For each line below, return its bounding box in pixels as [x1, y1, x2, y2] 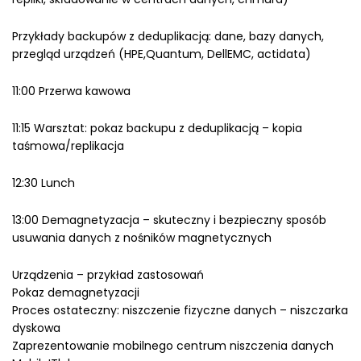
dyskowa [12, 320, 60, 336]
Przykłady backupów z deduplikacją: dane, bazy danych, [12, 28, 324, 44]
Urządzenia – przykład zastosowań [12, 267, 204, 283]
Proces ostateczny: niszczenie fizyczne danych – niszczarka [12, 302, 348, 318]
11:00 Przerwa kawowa [12, 83, 131, 99]
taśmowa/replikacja [12, 138, 124, 154]
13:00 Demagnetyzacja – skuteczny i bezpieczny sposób [12, 212, 326, 228]
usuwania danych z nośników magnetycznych [12, 230, 272, 246]
